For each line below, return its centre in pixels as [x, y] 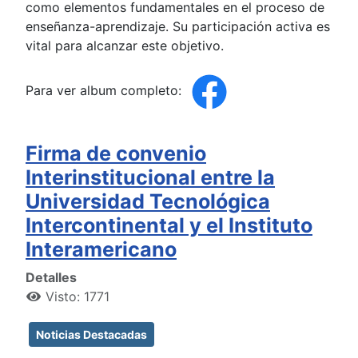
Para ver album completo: [105, 91]
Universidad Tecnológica [148, 201]
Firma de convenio [116, 153]
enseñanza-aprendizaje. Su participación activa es [178, 26]
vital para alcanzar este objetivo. [125, 45]
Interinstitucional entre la [150, 177]
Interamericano [101, 249]
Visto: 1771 [78, 296]
